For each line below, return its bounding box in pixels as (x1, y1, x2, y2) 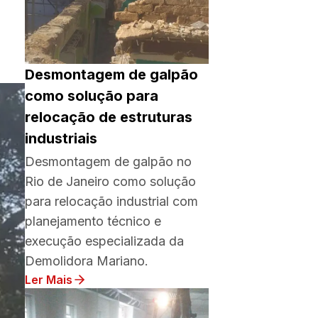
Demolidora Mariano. (25, 253, 148, 268)
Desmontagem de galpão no (25, 154, 192, 169)
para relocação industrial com (25, 194, 198, 209)
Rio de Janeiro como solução (25, 174, 196, 189)
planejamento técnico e (25, 214, 161, 229)
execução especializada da (25, 234, 184, 248)
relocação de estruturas (25, 109, 192, 126)
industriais (25, 130, 97, 147)
